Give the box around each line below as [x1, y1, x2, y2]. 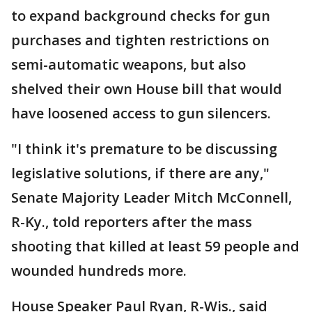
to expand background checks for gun [11, 6, 270, 26]
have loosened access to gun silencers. [11, 104, 271, 123]
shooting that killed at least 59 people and [11, 237, 299, 256]
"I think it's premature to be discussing [11, 139, 277, 159]
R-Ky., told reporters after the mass [11, 212, 252, 232]
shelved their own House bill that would [11, 79, 282, 99]
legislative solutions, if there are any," [11, 164, 270, 183]
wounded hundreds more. [11, 261, 187, 281]
